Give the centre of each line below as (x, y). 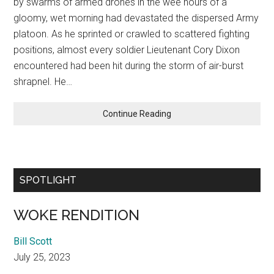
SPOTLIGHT (48, 180)
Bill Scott (33, 242)
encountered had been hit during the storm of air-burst (129, 66)
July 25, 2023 (42, 257)
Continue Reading (137, 114)
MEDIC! (184, 113)
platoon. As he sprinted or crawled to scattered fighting (132, 34)
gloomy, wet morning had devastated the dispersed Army (136, 18)
